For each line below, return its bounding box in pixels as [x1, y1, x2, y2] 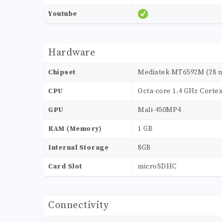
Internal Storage [48, 143, 109, 153]
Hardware [48, 47, 95, 59]
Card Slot [48, 162, 82, 171]
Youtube [48, 9, 77, 19]
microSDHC [138, 162, 177, 171]
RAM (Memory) [48, 124, 102, 134]
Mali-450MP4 [138, 106, 181, 115]
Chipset [48, 68, 76, 77]
